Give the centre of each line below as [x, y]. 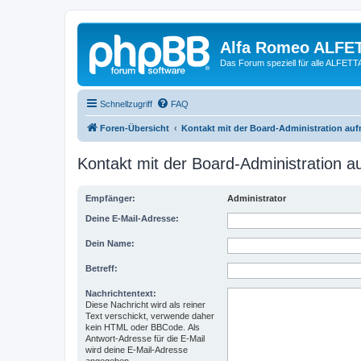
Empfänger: [110, 198]
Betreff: [102, 268]
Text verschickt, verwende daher [150, 315]
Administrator [257, 198]
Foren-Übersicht [135, 128]
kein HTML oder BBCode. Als [143, 327]
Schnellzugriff [126, 104]
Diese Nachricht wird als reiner [145, 304]
